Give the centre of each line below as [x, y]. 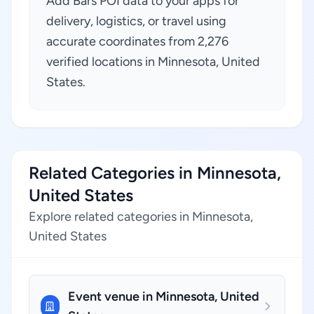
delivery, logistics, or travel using [136, 21]
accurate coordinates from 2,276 [137, 41]
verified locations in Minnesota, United [153, 62]
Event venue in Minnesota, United [163, 296]
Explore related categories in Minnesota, [141, 217]
